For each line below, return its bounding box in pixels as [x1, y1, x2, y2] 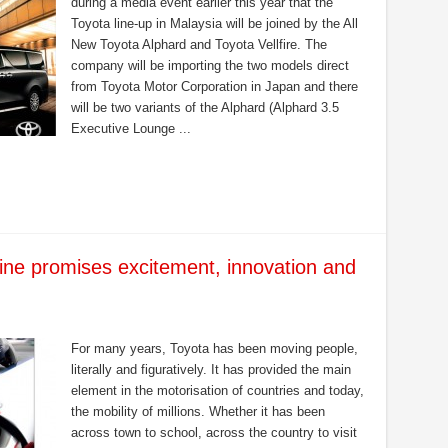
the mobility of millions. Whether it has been [70, 404, 325, 419]
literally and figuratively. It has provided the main [70, 362, 351, 377]
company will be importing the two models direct [70, 58, 349, 73]
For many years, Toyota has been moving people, [70, 341, 358, 356]
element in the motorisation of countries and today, [70, 383, 364, 398]
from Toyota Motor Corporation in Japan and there [70, 79, 358, 94]
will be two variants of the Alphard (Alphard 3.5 [70, 100, 339, 115]
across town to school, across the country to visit [70, 425, 357, 440]
